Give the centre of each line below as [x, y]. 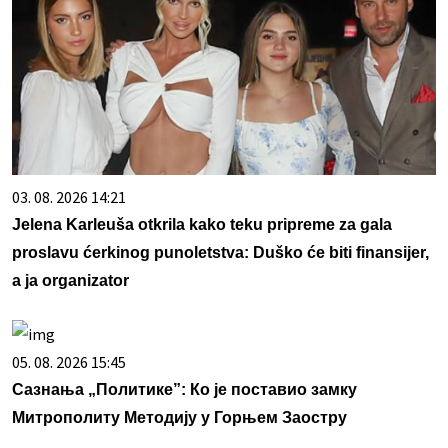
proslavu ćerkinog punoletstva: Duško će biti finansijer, [220, 253]
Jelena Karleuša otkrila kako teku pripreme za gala [202, 225]
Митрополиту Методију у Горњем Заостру [179, 418]
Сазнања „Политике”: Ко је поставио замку [184, 390]
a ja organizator [70, 281]
